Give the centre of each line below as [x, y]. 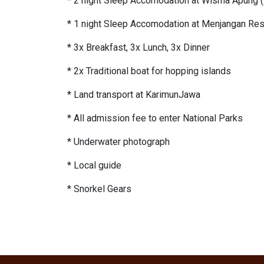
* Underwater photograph [118, 142]
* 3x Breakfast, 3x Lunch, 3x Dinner [140, 47]
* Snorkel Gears [99, 189]
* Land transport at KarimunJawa [134, 95]
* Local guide [94, 165]
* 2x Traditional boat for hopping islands [149, 71]
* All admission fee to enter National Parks [155, 118]
